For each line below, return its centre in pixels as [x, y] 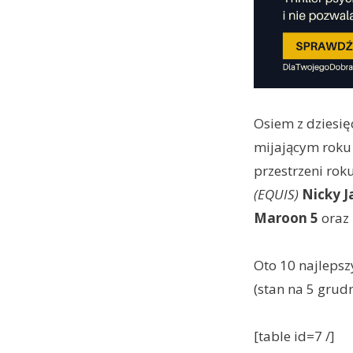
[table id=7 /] [294, 336]
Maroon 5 [286, 218]
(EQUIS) [276, 195]
